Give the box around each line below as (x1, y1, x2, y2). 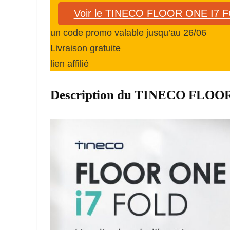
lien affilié (50, 58, 89, 69)
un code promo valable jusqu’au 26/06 (50, 27, 206, 38)
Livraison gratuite (50, 43, 121, 53)
